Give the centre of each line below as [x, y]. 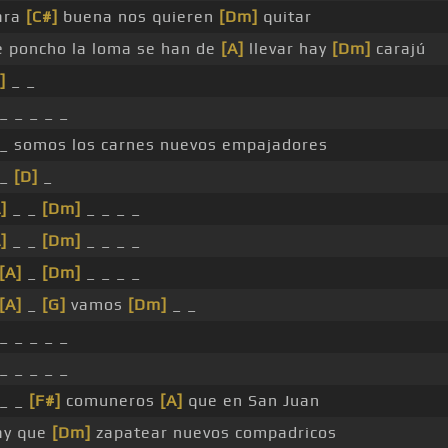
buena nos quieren [138, 17]
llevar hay [287, 49]
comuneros [110, 401]
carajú [398, 49]
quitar [284, 17]
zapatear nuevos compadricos [213, 433]
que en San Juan [251, 401]
